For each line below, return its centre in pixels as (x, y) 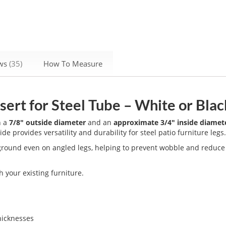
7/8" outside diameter (48, 122)
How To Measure (73, 63)
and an (100, 122)
